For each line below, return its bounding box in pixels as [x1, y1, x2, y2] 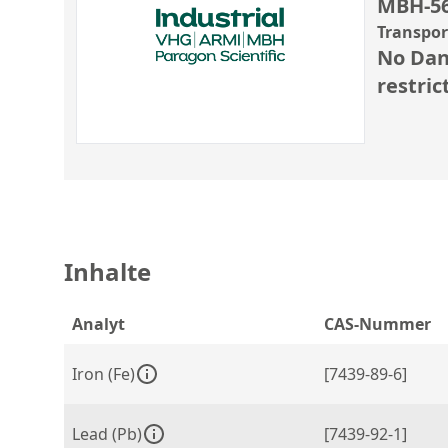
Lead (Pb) [72, 423, 142, 445]
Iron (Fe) [72, 363, 135, 385]
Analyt [72, 313, 125, 335]
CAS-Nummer [324, 313, 431, 335]
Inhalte [64, 255, 151, 288]
